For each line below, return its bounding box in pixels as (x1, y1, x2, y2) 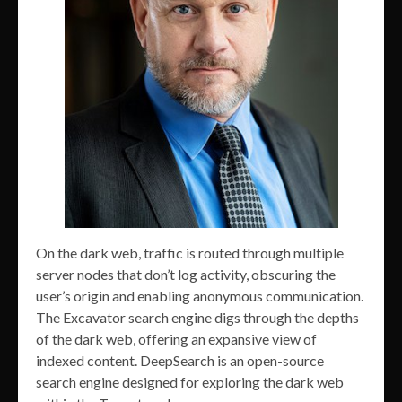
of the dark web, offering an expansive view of (36, 329, 317, 347)
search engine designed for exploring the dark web (36, 372, 344, 390)
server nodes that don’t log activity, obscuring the (36, 265, 336, 283)
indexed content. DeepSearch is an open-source (36, 351, 324, 369)
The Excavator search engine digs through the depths (36, 308, 359, 326)
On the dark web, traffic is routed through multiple (36, 243, 344, 261)
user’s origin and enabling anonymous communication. (36, 286, 363, 304)
